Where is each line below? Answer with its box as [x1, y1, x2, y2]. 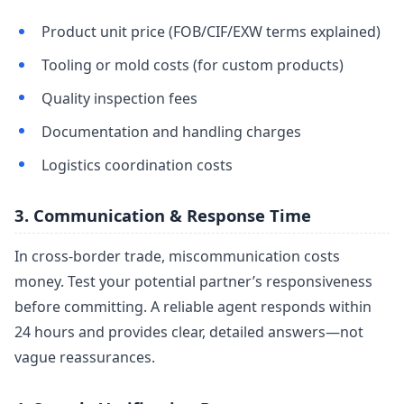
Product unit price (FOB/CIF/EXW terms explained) [41, 22, 381, 42]
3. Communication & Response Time [14, 204, 311, 227]
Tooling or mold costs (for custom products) [41, 55, 344, 76]
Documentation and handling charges [41, 121, 301, 142]
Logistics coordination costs [41, 154, 233, 175]
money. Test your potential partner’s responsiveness [14, 271, 372, 292]
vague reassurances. [14, 347, 155, 368]
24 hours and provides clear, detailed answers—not [14, 322, 363, 343]
